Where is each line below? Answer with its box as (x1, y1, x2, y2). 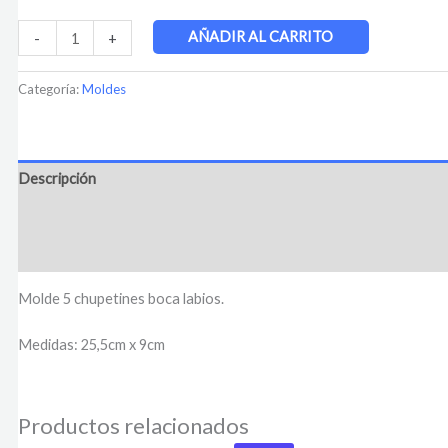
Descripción (17, 169, 96, 187)
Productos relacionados (17, 412, 249, 440)
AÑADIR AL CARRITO (188, 28, 334, 46)
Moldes (81, 81, 126, 98)
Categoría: (17, 81, 82, 98)
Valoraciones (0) (17, 244, 122, 262)
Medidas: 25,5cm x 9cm (17, 336, 165, 354)
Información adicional (17, 207, 158, 225)
